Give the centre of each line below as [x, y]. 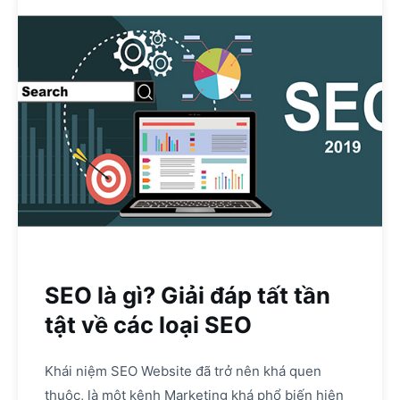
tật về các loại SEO [148, 324]
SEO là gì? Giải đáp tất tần [187, 295]
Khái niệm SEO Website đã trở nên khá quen [183, 371]
